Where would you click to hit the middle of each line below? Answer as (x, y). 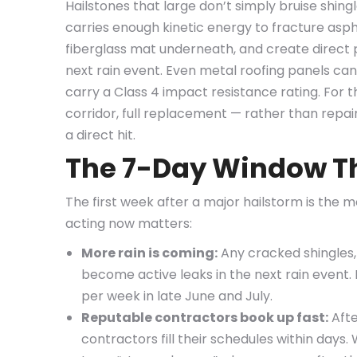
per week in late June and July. (177, 296)
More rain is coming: (149, 253)
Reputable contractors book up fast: (205, 318)
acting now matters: (129, 224)
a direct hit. (100, 135)
